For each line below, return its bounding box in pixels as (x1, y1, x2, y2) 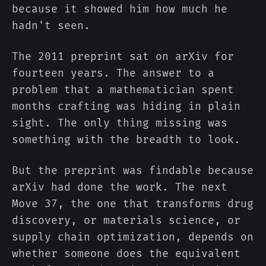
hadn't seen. (12, 19, 90, 33)
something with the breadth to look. (12, 133, 240, 147)
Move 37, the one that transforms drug (12, 197, 254, 211)
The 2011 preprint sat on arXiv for (12, 50, 234, 64)
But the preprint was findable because (12, 164, 254, 178)
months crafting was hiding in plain (12, 100, 240, 113)
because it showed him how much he (12, 2, 227, 16)
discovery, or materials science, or (12, 214, 240, 227)
